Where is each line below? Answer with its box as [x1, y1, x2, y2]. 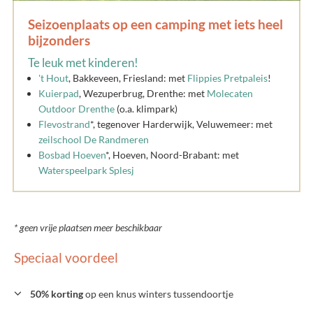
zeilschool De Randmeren [38, 133, 149, 145]
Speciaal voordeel [14, 249, 118, 265]
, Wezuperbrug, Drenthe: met [79, 87, 207, 99]
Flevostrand [38, 118, 90, 130]
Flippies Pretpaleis [187, 72, 268, 84]
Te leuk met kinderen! [28, 55, 138, 70]
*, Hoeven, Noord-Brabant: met [105, 149, 239, 161]
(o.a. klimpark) [115, 103, 177, 115]
